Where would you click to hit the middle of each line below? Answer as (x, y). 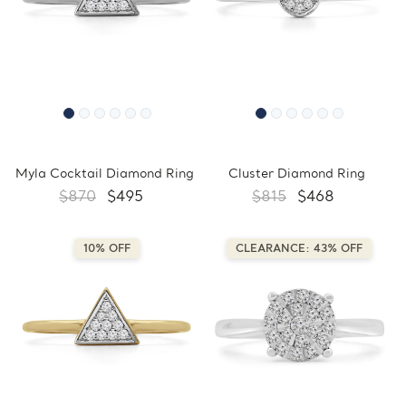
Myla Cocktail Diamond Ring (105, 175)
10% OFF (107, 250)
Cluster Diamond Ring (297, 175)
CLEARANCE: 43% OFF (299, 250)
